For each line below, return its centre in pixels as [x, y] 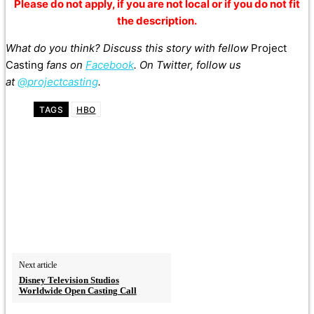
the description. [157, 21]
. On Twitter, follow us [187, 65]
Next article [37, 265]
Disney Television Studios [69, 280]
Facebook [110, 65]
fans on [64, 65]
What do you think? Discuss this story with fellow [128, 48]
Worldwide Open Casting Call [77, 291]
